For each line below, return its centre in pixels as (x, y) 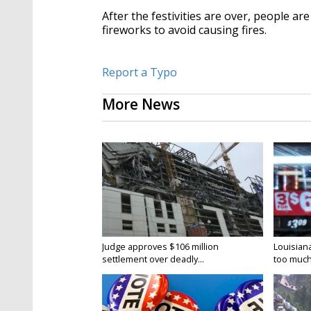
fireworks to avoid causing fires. (186, 30)
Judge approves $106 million (160, 247)
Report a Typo (140, 73)
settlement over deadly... (153, 259)
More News (141, 104)
